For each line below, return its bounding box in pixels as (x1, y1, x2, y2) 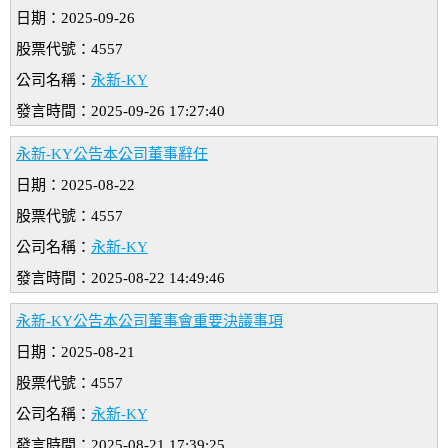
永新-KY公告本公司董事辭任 (16, 146, 208, 163)
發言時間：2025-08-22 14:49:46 (16, 270, 225, 287)
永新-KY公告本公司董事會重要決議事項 (16, 313, 283, 330)
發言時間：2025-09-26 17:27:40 (16, 103, 225, 120)
